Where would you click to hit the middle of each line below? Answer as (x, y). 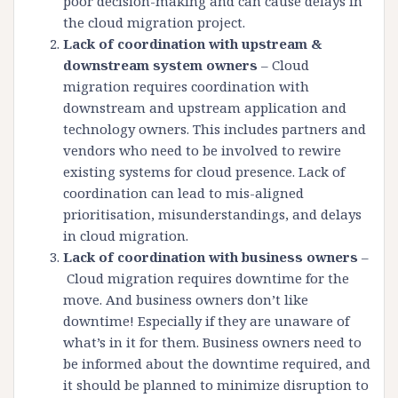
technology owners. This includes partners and (215, 129)
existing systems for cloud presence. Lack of (204, 172)
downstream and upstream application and (205, 108)
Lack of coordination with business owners (211, 257)
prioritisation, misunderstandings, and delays (212, 215)
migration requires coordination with (186, 87)
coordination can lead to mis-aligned (183, 193)
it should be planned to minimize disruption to (216, 385)
